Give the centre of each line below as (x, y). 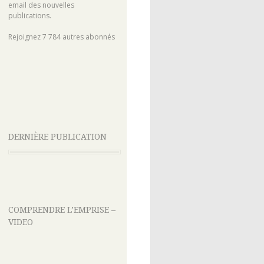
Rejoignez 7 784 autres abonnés (61, 37)
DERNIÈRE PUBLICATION (57, 137)
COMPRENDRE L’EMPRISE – (62, 210)
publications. (29, 16)
